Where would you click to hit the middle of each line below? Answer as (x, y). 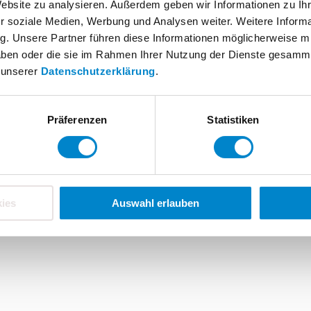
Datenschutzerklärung (98, 71)
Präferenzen (77, 119)
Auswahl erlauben (155, 203)
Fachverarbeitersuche (202, 44)
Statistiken (233, 119)
